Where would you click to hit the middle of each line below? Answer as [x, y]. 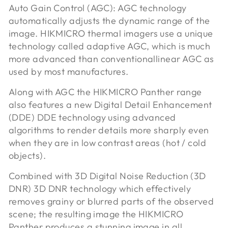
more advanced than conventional [82, 59]
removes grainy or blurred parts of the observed [111, 201]
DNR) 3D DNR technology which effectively [100, 188]
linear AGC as [185, 59]
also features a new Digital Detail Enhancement [110, 104]
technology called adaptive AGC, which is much [110, 46]
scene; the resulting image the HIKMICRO [96, 214]
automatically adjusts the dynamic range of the [109, 20]
